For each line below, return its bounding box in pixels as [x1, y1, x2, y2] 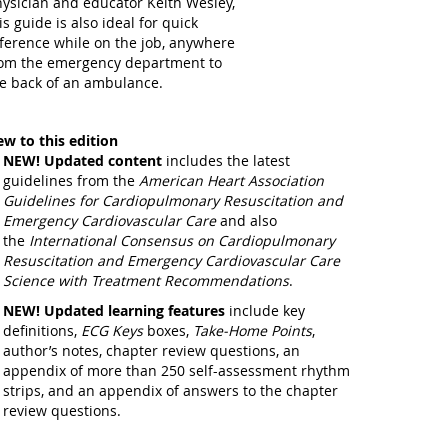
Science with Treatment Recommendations [2, 271, 289, 290]
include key [224, 301, 305, 320]
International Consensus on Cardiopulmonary [28, 231, 335, 250]
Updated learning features [43, 301, 225, 320]
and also [215, 211, 277, 230]
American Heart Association [138, 171, 324, 190]
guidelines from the [2, 171, 139, 190]
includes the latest [161, 151, 290, 170]
